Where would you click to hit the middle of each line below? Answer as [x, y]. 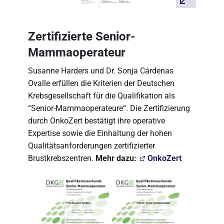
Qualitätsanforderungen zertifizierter [91, 145]
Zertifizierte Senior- [81, 36]
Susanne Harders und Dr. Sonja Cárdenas [101, 70]
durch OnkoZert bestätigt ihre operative [96, 120]
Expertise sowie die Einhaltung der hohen [100, 133]
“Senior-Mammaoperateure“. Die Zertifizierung [109, 108]
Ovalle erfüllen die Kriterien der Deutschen [101, 83]
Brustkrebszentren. [62, 158]
